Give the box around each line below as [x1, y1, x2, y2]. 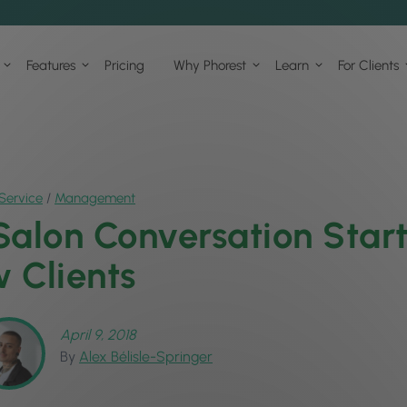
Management [55, 190, 135, 207]
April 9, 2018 [60, 326, 135, 344]
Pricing [104, 56, 144, 74]
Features [26, 56, 75, 74]
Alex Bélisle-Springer [79, 348, 213, 366]
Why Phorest [174, 56, 246, 74]
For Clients [338, 56, 399, 74]
